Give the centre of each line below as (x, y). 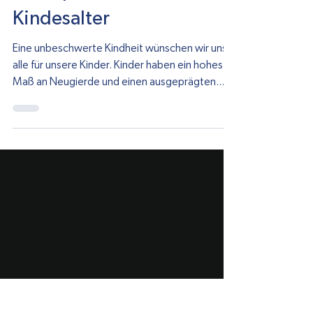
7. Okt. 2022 (64, 28)
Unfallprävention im (97, 59)
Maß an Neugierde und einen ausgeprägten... (118, 149)
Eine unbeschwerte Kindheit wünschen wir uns (120, 115)
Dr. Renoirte (62, 17)
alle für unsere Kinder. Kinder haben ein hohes (118, 132)
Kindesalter (61, 86)
